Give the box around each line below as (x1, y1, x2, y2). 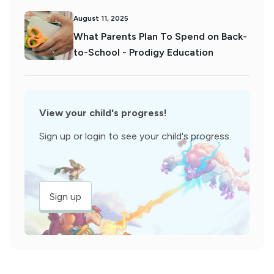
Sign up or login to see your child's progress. (39, 130, 231, 142)
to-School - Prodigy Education (73, 46, 213, 58)
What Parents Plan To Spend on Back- (73, 31, 247, 42)
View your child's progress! (39, 107, 167, 119)
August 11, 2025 (73, 14, 128, 23)
